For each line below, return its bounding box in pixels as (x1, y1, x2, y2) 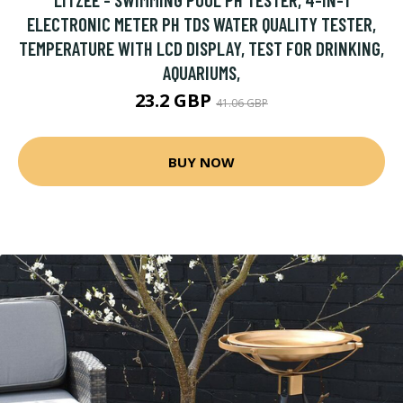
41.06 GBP (216, 95, 268, 111)
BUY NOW (168, 152, 235, 171)
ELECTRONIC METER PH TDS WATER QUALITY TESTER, (27, 13, 376, 35)
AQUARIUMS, (163, 61, 240, 84)
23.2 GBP (135, 88, 216, 112)
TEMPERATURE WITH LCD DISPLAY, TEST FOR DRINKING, (19, 37, 384, 59)
